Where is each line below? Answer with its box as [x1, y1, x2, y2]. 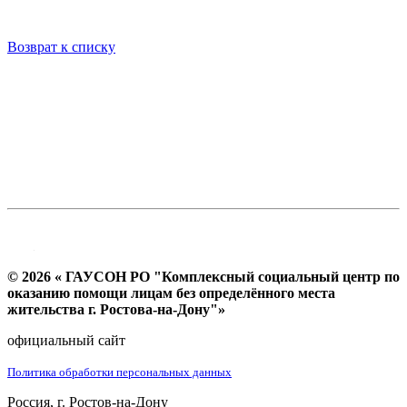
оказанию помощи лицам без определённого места [7, 284, 335, 301]
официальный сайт [7, 332, 125, 348]
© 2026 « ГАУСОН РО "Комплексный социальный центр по [7, 268, 400, 284]
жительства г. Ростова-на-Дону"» [7, 301, 225, 317]
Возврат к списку [7, 38, 115, 55]
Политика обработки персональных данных [7, 364, 232, 379]
